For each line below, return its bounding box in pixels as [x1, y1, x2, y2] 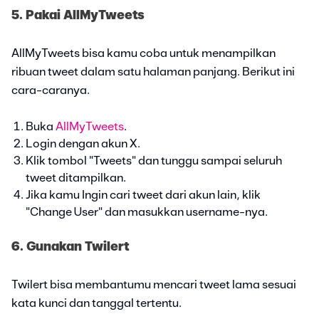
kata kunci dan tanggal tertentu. [11, 297, 182, 309]
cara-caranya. [11, 84, 90, 96]
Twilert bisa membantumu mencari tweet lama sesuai [11, 278, 296, 291]
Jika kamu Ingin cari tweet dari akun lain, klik [26, 189, 261, 201]
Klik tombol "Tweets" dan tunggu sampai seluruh [26, 155, 282, 167]
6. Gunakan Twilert [11, 240, 129, 253]
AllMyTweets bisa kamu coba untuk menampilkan [11, 47, 276, 59]
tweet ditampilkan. [26, 172, 126, 184]
